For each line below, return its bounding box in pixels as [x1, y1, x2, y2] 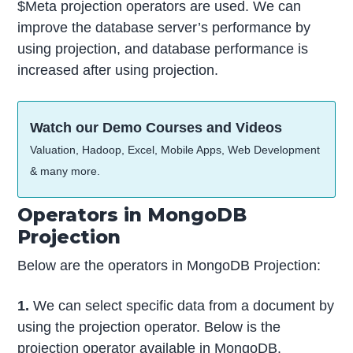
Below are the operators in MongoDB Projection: [17, 257, 321, 273]
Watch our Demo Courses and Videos [30, 119, 283, 136]
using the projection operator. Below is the [17, 319, 281, 336]
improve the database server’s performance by [17, 19, 311, 35]
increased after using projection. [17, 61, 219, 78]
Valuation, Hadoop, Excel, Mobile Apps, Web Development [30, 143, 321, 156]
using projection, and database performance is [17, 40, 309, 57]
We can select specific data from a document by [29, 298, 335, 314]
